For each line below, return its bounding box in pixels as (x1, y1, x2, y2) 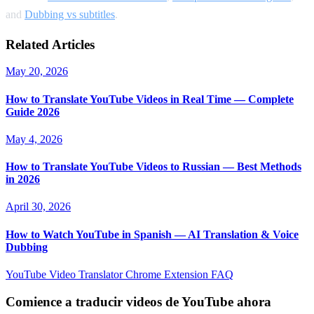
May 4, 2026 (6, 132, 62, 145)
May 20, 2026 (6, 65, 68, 78)
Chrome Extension (125, 268, 211, 280)
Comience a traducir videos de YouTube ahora (6, 294, 271, 309)
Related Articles (6, 36, 95, 52)
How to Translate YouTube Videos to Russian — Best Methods (6, 161, 301, 173)
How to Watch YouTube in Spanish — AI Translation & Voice (6, 228, 299, 240)
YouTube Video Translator (6, 268, 125, 280)
